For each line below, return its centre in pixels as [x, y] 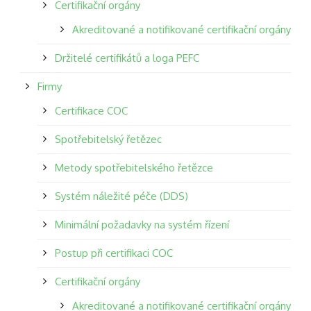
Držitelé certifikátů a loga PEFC [127, 58]
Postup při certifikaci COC [114, 253]
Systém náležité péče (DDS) [121, 196]
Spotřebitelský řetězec [108, 139]
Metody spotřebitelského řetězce [134, 167]
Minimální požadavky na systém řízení [142, 224]
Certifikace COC [91, 110]
